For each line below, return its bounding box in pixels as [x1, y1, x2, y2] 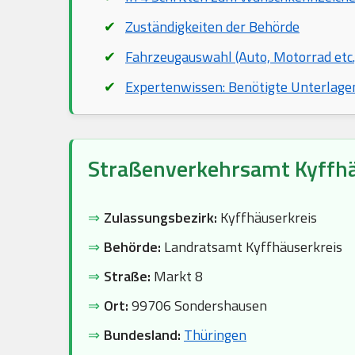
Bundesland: [104, 324, 181, 345]
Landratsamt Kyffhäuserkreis [161, 236, 342, 258]
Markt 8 [151, 265, 203, 287]
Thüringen [184, 324, 246, 345]
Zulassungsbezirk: [104, 207, 217, 228]
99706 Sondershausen [128, 295, 267, 316]
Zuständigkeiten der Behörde [125, 16, 300, 37]
